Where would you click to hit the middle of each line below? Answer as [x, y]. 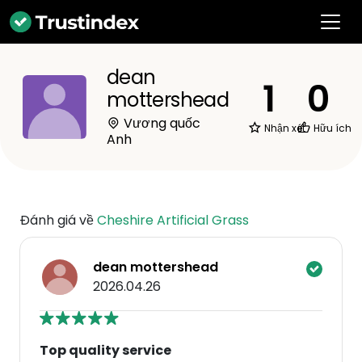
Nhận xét [283, 128]
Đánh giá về [58, 220]
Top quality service [105, 350]
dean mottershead [156, 267]
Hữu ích [332, 128]
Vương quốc [160, 123]
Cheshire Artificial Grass [173, 220]
